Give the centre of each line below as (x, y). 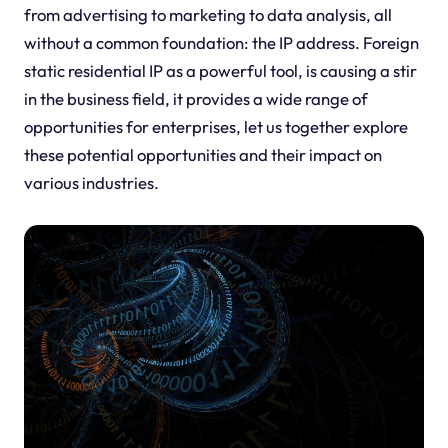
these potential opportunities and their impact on (202, 154)
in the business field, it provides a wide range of (195, 98)
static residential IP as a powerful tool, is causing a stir (220, 70)
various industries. (91, 182)
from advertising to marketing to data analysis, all (207, 14)
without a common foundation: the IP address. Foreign (221, 42)
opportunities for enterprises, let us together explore (215, 126)
